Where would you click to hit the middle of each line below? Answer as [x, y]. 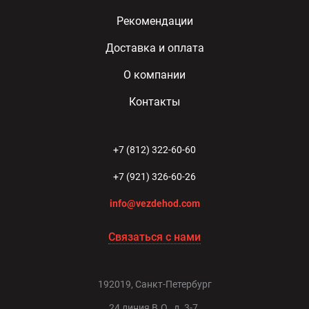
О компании [154, 75]
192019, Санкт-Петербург [154, 284]
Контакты [154, 102]
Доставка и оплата [154, 48]
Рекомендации [154, 21]
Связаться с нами [154, 237]
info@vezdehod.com [154, 203]
